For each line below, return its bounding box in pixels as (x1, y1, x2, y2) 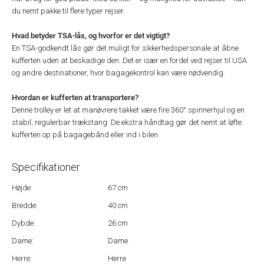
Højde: (12, 183, 32, 192)
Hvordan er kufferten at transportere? (12, 92, 138, 103)
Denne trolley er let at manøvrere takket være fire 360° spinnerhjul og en (12, 105, 245, 114)
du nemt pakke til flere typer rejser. (12, 6, 125, 15)
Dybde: (12, 219, 35, 227)
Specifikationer (12, 161, 80, 173)
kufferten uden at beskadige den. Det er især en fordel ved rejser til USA (12, 56, 247, 65)
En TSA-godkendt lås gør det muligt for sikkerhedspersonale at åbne (12, 44, 239, 52)
